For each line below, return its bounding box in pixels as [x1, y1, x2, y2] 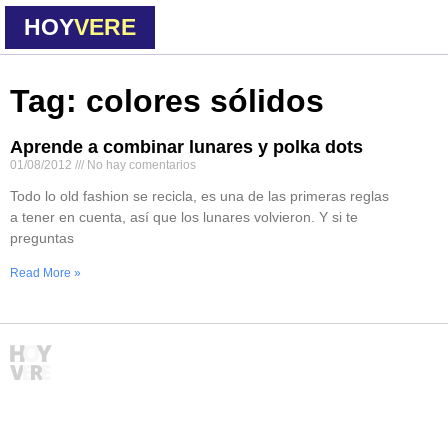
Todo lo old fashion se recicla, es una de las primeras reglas [10, 188, 389, 204]
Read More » [10, 266, 81, 280]
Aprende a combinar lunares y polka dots [10, 137, 363, 157]
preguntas [10, 230, 74, 246]
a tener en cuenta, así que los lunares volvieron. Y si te [10, 209, 358, 225]
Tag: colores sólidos [10, 83, 324, 119]
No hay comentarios [84, 158, 196, 172]
